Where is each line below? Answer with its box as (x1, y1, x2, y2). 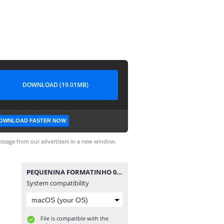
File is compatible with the (40, 214, 108, 222)
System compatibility (26, 178, 89, 187)
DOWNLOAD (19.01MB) (22, 80, 88, 89)
